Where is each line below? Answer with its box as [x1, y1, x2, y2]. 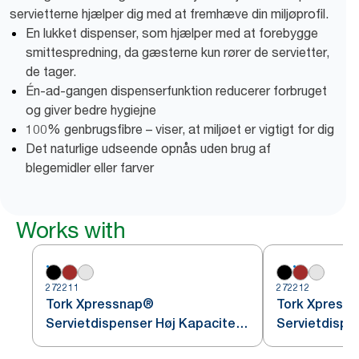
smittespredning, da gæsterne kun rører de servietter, [26, 44, 329, 60]
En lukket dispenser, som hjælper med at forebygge [26, 25, 318, 41]
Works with [16, 216, 125, 244]
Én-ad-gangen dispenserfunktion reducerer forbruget [26, 83, 327, 99]
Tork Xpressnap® [46, 296, 154, 312]
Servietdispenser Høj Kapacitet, [46, 316, 244, 331]
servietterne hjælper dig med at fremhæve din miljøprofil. [10, 6, 329, 22]
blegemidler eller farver [26, 159, 154, 175]
